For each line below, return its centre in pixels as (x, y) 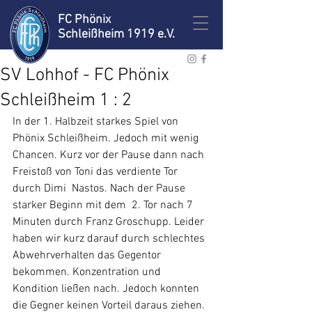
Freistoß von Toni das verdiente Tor (96, 172)
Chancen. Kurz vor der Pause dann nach (110, 155)
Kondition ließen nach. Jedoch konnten (107, 289)
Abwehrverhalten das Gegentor (88, 256)
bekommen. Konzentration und (88, 272)
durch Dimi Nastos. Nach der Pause (100, 189)
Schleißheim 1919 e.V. (116, 34)
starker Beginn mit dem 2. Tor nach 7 (104, 205)
